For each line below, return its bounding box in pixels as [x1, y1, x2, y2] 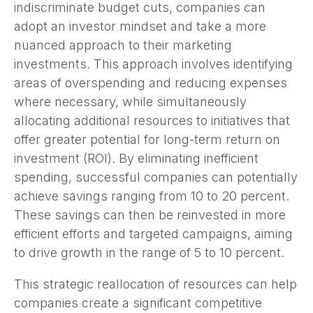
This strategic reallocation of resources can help [14, 276, 297, 291]
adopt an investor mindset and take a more [14, 18, 266, 34]
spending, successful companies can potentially [14, 169, 298, 184]
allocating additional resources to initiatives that [14, 112, 290, 128]
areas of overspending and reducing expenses [14, 75, 287, 90]
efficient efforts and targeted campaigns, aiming [14, 226, 293, 241]
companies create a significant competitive [14, 295, 262, 310]
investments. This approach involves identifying [14, 56, 293, 71]
